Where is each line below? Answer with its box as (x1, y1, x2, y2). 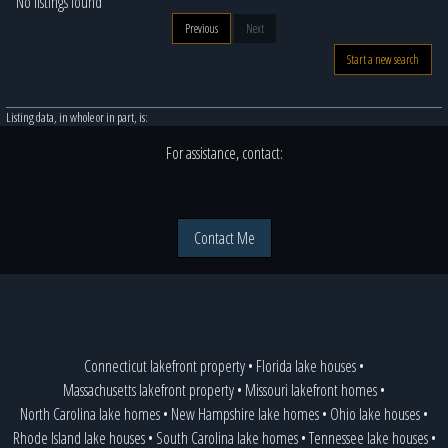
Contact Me (193, 227, 255, 249)
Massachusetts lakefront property (63, 379, 234, 401)
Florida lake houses (256, 355, 356, 377)
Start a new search (347, 51, 419, 68)
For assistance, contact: (165, 142, 283, 164)
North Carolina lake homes (20, 403, 160, 425)
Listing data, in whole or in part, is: (6, 108, 149, 126)
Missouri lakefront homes (245, 379, 377, 401)
